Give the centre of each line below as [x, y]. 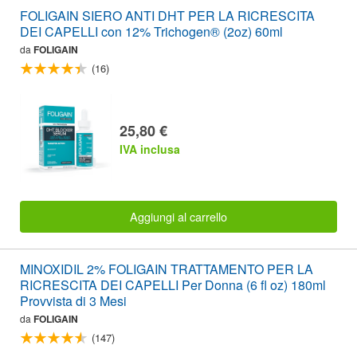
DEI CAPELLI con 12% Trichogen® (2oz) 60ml [151, 32]
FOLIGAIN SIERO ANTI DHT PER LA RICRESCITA [167, 16]
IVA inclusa [150, 149]
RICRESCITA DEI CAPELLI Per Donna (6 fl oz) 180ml [173, 285]
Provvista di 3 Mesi [73, 301]
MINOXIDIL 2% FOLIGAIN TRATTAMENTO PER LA [167, 269]
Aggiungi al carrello [178, 216]
